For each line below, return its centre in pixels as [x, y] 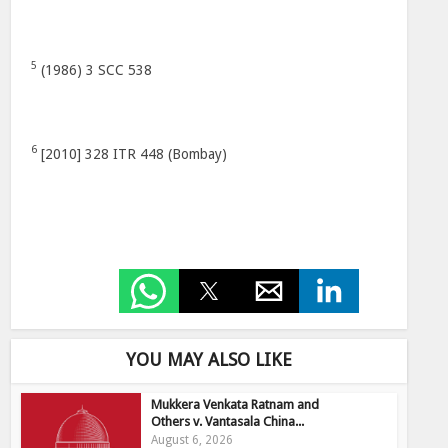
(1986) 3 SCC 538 [95, 70]
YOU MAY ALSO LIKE [209, 359]
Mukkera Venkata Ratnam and [235, 404]
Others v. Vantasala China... [228, 421]
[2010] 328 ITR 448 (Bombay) [132, 154]
